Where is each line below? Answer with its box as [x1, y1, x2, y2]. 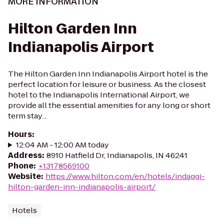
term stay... [8, 110, 46, 121]
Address [8, 150, 42, 160]
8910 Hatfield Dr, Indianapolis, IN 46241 [46, 150, 187, 160]
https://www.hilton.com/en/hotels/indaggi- [45, 171, 205, 181]
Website [8, 171, 41, 181]
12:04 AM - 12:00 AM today [15, 139, 109, 150]
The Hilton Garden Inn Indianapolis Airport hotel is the [8, 68, 208, 79]
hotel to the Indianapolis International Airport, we [8, 89, 189, 100]
